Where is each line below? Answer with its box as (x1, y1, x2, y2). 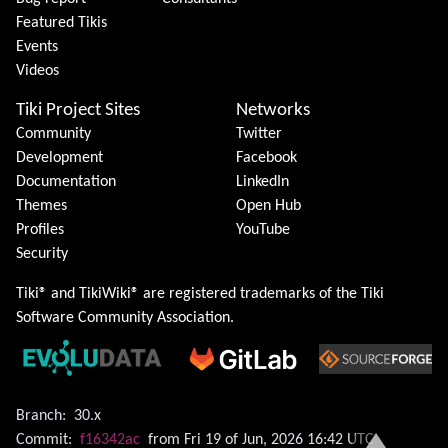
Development (16, 150, 103, 167)
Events (16, 39, 58, 56)
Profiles (16, 222, 64, 239)
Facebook (236, 150, 297, 167)
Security (16, 246, 68, 263)
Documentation (16, 174, 116, 191)
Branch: (16, 408, 66, 425)
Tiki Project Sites (16, 101, 140, 121)
